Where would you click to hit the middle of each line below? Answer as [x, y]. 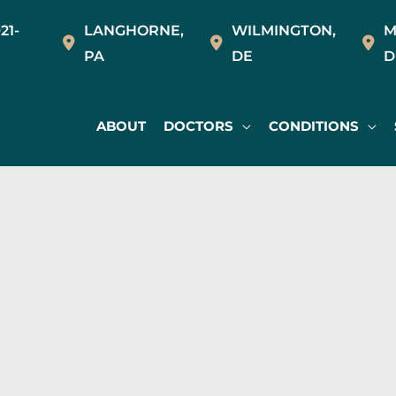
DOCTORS [198, 126]
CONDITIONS [314, 126]
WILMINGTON [282, 30]
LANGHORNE [132, 30]
